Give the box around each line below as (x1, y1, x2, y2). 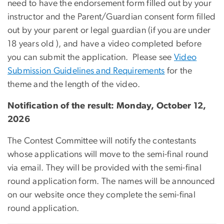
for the (164, 66, 192, 76)
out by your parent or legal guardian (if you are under (7, 26, 211, 35)
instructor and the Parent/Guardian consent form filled (7, 12, 216, 22)
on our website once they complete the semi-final (7, 190, 195, 200)
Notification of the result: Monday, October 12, (7, 101, 206, 111)
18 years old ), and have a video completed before (7, 39, 202, 49)
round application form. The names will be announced (7, 177, 215, 186)
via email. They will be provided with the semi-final (7, 163, 201, 173)
